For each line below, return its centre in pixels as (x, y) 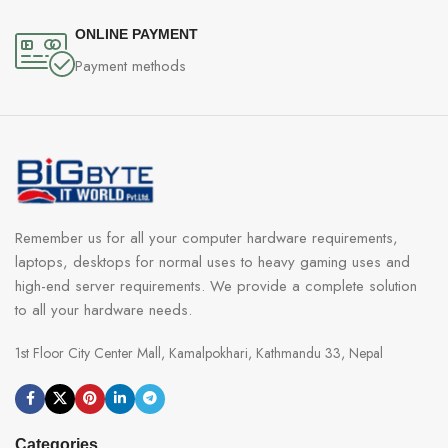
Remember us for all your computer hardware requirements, (206, 237)
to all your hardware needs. (103, 309)
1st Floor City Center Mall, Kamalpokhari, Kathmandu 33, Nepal (199, 352)
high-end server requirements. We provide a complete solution (216, 285)
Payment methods (130, 65)
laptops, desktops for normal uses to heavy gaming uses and (212, 261)
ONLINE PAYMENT (136, 33)
